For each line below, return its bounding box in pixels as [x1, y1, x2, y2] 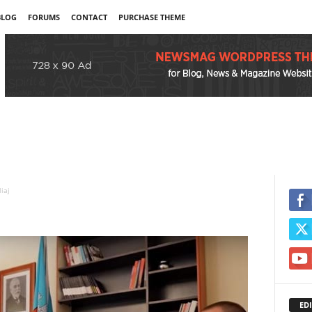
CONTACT [70, 12, 107, 22]
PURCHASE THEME [118, 12, 185, 22]
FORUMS [27, 12, 60, 22]
